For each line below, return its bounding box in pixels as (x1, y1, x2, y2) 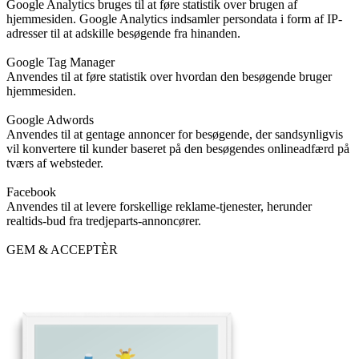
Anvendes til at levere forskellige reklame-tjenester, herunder (6, 199, 312, 213)
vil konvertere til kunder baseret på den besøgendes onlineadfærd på (6, 141, 349, 155)
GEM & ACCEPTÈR (6, 242, 118, 256)
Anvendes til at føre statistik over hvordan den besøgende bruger (6, 69, 332, 83)
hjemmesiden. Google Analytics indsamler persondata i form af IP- (6, 11, 342, 26)
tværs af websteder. (6, 155, 103, 170)
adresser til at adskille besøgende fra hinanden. (6, 26, 240, 40)
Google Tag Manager (6, 54, 115, 69)
